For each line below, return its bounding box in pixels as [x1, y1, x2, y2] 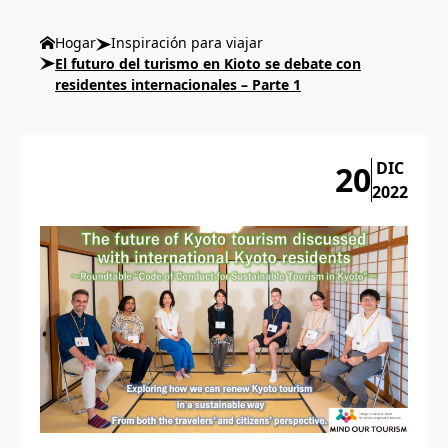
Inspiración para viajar [111, 33, 263, 52]
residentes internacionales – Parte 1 [55, 75, 301, 94]
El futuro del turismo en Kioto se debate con [55, 54, 361, 73]
